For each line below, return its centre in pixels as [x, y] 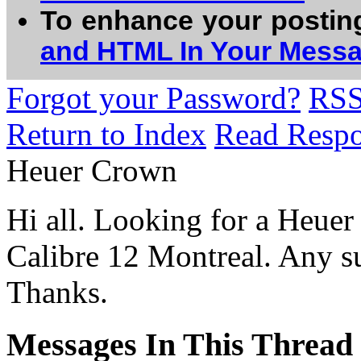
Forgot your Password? [154, 98]
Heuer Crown [92, 170]
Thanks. [57, 292]
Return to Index [106, 134]
